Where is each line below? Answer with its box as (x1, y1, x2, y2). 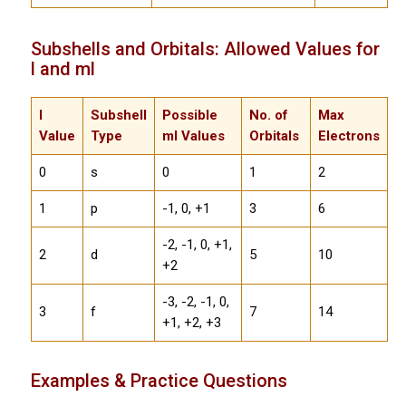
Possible (161, 106, 217, 123)
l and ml (30, 58, 95, 81)
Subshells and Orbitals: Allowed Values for (30, 38, 380, 61)
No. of (248, 106, 288, 123)
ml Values (161, 127, 225, 144)
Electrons (317, 127, 380, 144)
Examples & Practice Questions (30, 369, 287, 391)
